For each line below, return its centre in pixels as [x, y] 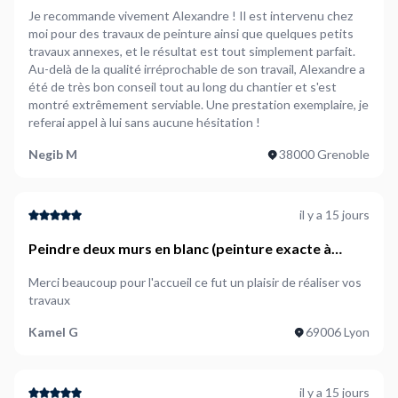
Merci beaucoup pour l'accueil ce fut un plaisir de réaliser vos [195, 282]
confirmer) [63, 270]
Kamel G [53, 332]
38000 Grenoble [324, 154]
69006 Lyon [338, 332]
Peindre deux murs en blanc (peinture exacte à [180, 248]
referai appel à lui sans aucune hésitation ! [144, 122]
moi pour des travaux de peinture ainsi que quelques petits [191, 33]
